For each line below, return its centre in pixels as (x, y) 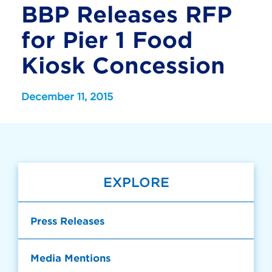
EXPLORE (136, 182)
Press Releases (67, 220)
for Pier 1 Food (107, 39)
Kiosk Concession (123, 65)
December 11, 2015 (67, 96)
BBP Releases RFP (127, 14)
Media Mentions (70, 257)
